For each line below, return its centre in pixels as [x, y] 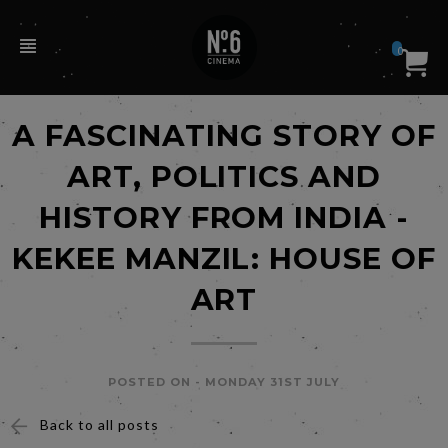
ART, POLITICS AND [224, 176]
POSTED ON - [157, 382]
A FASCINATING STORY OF [224, 135]
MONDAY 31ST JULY [272, 382]
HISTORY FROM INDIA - [224, 217]
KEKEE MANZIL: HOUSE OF [224, 258]
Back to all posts [99, 424]
